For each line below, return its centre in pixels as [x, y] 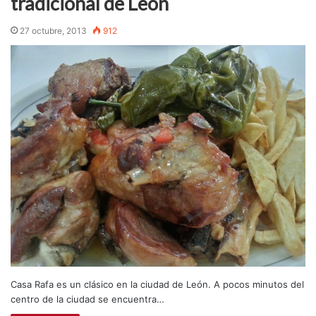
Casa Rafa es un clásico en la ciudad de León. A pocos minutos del [157, 284]
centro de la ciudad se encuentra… [87, 299]
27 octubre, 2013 [53, 31]
